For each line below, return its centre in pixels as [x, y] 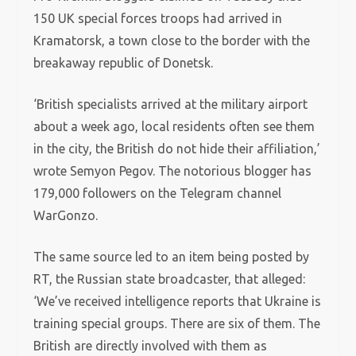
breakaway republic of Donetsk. [125, 63]
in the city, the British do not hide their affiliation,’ [177, 149]
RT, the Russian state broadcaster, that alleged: [170, 279]
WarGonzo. [66, 215]
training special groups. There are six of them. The [177, 323]
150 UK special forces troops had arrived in [158, 18]
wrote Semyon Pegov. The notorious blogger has [173, 171]
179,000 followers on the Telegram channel [158, 193]
